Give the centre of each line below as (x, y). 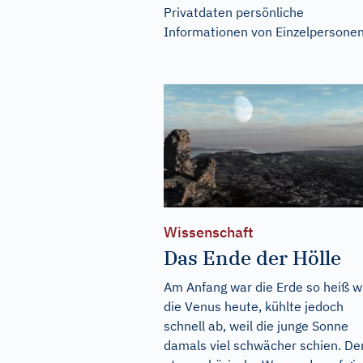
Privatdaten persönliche (234, 12)
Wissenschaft (209, 233)
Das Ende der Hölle (252, 258)
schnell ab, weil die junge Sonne (256, 326)
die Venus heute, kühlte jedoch (254, 307)
